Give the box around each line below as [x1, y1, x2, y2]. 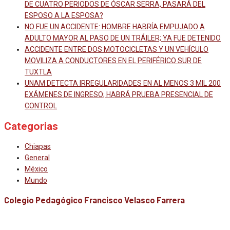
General [25, 154, 50, 162]
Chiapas [25, 142, 51, 151]
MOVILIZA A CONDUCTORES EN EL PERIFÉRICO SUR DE [25, 56, 202, 65]
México [25, 165, 48, 174]
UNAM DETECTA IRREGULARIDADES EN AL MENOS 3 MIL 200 [25, 79, 221, 88]
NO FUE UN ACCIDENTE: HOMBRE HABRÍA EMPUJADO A [25, 23, 205, 31]
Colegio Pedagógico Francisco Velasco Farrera [4, 195, 185, 205]
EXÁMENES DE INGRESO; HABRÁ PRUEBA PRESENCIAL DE [25, 90, 213, 99]
